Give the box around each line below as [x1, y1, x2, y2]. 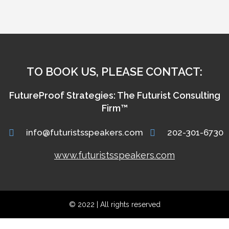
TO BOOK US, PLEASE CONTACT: [27, 65, 202, 79]
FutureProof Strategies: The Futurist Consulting [9, 90, 220, 101]
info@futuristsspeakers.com [26, 127, 143, 138]
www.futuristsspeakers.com [54, 150, 175, 161]
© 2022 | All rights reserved [68, 200, 161, 209]
